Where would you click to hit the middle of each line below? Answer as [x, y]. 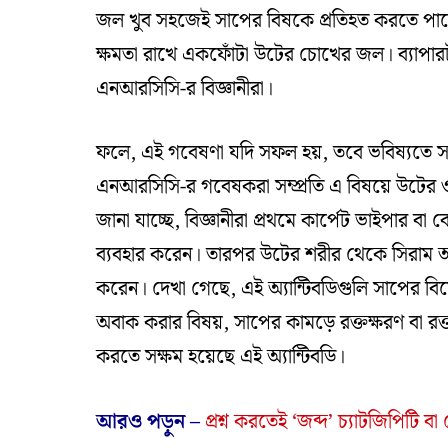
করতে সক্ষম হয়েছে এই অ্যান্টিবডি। [221, 357]
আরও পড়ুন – [151, 422]
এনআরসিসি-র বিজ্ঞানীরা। [185, 88]
